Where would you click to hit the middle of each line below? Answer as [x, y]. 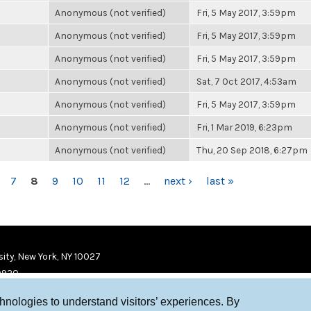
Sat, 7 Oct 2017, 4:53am [246, 81]
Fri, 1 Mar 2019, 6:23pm [244, 127]
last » [220, 181]
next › [178, 181]
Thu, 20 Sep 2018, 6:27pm [252, 150]
